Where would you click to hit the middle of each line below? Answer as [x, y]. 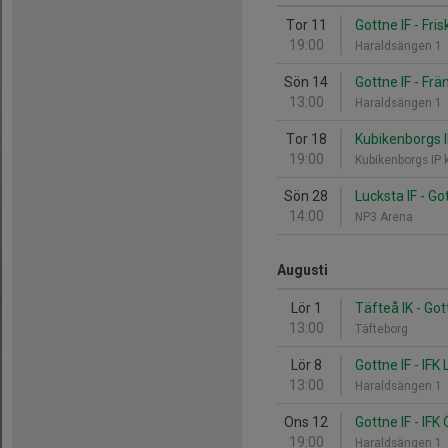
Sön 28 [306, 196]
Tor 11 [306, 25]
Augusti [302, 270]
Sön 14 [306, 82]
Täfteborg [384, 329]
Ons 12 [306, 422]
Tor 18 [306, 139]
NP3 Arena [387, 217]
